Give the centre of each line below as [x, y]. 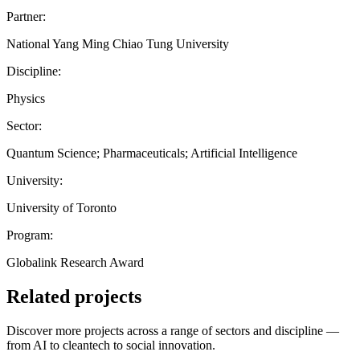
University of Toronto [61, 207]
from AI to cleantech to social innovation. [111, 345]
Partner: [26, 16]
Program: [30, 235]
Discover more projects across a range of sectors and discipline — [173, 330]
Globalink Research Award [75, 262]
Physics [26, 98]
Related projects [74, 296]
